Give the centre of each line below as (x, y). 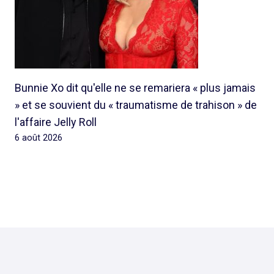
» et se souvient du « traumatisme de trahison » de (136, 105)
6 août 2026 (39, 138)
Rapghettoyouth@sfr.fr (137, 263)
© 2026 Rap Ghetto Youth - (137, 250)
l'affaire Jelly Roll (56, 122)
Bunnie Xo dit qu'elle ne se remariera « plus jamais (135, 88)
